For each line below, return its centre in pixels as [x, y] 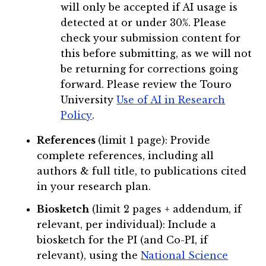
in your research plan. [94, 187]
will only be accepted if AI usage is [149, 7]
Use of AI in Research [171, 100]
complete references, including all [126, 156]
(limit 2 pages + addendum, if [166, 209]
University [89, 100]
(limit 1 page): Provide [154, 140]
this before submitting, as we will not [156, 54]
